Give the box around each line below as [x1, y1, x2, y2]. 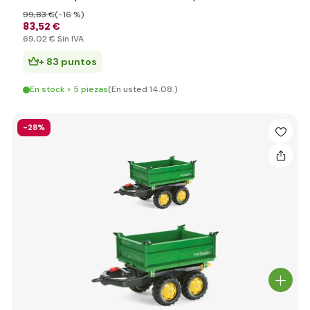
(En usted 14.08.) [108, 84, 178, 95]
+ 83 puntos [39, 55, 97, 68]
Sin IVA [55, 33, 84, 44]
